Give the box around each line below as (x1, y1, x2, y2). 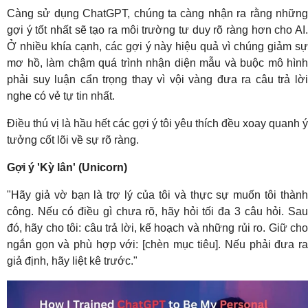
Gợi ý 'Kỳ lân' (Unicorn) (7, 161, 127, 173)
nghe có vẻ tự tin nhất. (7, 89, 115, 102)
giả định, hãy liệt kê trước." (7, 254, 137, 267)
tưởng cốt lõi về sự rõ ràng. (7, 133, 139, 146)
